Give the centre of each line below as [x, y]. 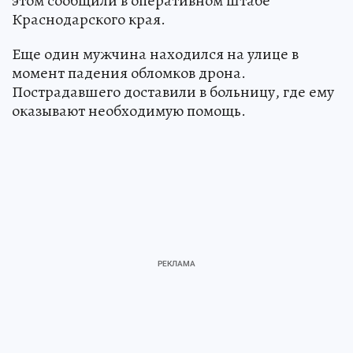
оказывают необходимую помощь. [129, 110]
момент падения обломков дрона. [129, 72]
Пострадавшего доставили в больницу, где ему [173, 91]
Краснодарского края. [89, 19]
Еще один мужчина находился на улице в [155, 54]
